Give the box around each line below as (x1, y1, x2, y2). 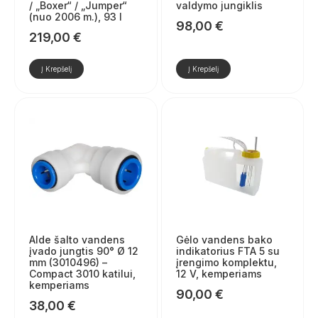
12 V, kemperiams (175, 268, 262, 280)
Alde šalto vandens (29, 234, 125, 246)
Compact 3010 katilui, (29, 268, 136, 280)
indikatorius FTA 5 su (175, 245, 280, 258)
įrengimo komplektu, (175, 256, 277, 269)
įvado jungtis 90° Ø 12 (29, 245, 138, 258)
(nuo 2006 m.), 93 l (29, 10, 122, 23)
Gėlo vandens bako (175, 234, 273, 246)
